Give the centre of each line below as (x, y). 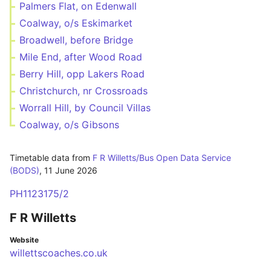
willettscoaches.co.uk (59, 253)
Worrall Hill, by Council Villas (85, 108)
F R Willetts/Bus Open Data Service (162, 158)
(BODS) (24, 170)
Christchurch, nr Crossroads (83, 91)
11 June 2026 (71, 170)
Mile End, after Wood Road (81, 57)
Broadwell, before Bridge (76, 40)
